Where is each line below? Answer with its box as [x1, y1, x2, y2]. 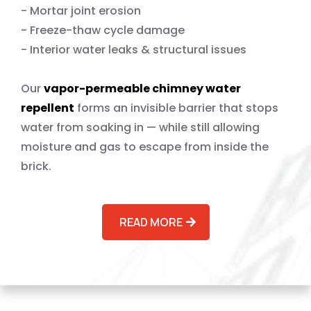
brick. [21, 158, 51, 174]
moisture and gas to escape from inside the [21, 139, 269, 155]
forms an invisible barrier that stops [74, 100, 278, 116]
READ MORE [119, 215, 183, 230]
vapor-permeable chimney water [44, 81, 241, 96]
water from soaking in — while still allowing [21, 119, 260, 135]
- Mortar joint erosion [21, 3, 141, 19]
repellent [21, 100, 74, 116]
